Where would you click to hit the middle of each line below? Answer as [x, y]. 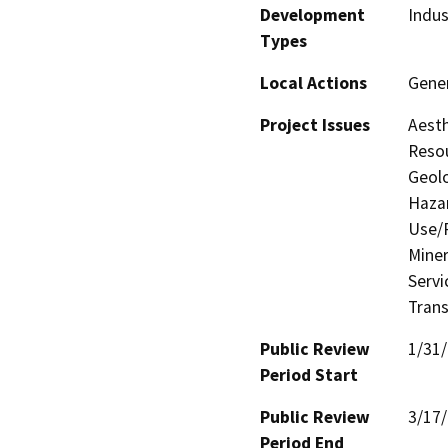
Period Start [309, 374]
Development [312, 14]
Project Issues [315, 124]
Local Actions [313, 82]
